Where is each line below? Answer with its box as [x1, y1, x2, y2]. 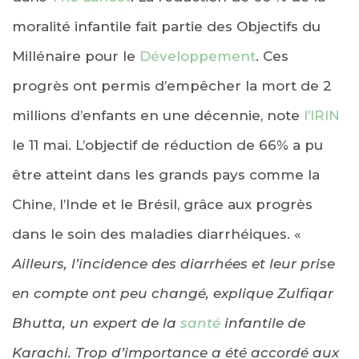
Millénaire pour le [12, 47, 139, 64]
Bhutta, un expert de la [12, 314, 180, 331]
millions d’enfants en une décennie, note [12, 107, 304, 123]
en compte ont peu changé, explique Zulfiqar [12, 284, 333, 301]
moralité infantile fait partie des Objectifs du [12, 18, 321, 34]
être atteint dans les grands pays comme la [12, 166, 320, 183]
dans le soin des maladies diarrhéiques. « [12, 225, 301, 242]
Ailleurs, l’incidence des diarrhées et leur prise [12, 255, 335, 272]
